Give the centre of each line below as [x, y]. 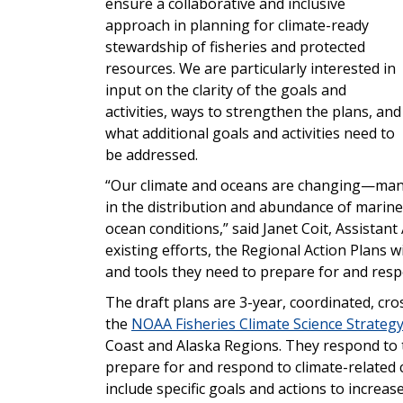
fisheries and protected [287, 47]
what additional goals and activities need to [250, 134]
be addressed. [152, 155]
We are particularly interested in [287, 69]
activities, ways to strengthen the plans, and [253, 112]
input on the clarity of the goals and [226, 90]
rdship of [177, 47]
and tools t [141, 272]
